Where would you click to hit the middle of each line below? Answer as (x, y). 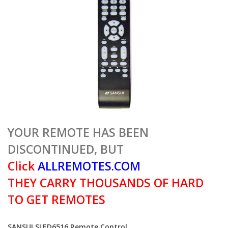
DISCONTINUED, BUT (66, 149)
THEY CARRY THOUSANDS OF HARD (106, 183)
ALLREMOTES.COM (88, 166)
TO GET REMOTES (56, 199)
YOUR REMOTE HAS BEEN (78, 132)
